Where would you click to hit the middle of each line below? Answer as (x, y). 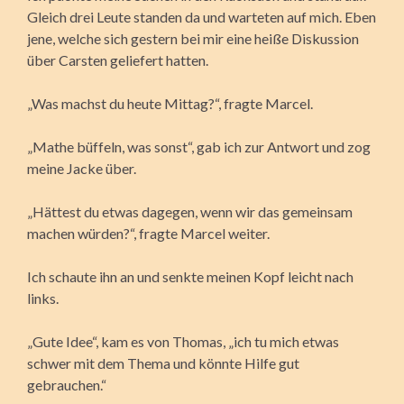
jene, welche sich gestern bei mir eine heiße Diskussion (193, 38)
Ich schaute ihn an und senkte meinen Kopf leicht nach (190, 276)
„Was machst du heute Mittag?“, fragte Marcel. (170, 103)
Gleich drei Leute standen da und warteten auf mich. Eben (202, 16)
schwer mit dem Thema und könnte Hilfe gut (163, 363)
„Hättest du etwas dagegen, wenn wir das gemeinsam (190, 211)
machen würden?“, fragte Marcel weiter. (148, 233)
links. (43, 298)
